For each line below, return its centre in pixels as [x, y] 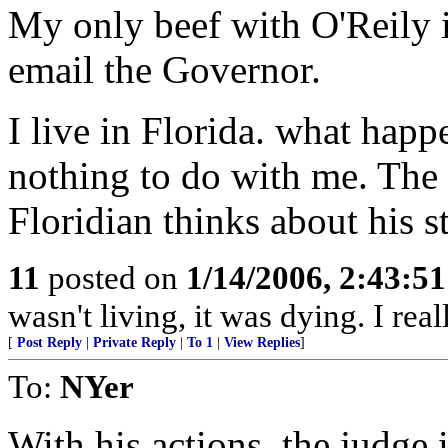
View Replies [262, 342]
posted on [113, 277]
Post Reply [49, 342]
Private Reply [134, 342]
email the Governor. [164, 69]
